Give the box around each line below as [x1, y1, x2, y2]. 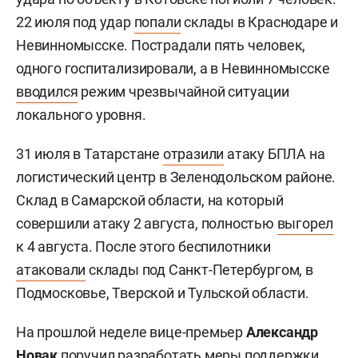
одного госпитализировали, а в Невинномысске [16, 59, 330, 77]
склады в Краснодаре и [181, 13, 339, 30]
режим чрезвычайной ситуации [78, 82, 289, 100]
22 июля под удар [16, 13, 134, 30]
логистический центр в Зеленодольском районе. [16, 168, 336, 185]
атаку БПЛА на [224, 145, 325, 162]
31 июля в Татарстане [16, 145, 163, 162]
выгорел [276, 214, 334, 232]
